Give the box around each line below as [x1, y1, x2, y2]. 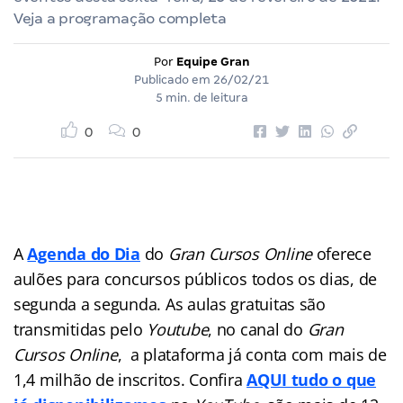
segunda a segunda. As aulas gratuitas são [13, 292, 326, 315]
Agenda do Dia [27, 242, 140, 264]
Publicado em [134, 72, 213, 86]
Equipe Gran [175, 54, 250, 68]
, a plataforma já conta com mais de [117, 343, 387, 365]
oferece [316, 242, 372, 264]
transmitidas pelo [13, 318, 148, 340]
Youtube [147, 318, 209, 340]
